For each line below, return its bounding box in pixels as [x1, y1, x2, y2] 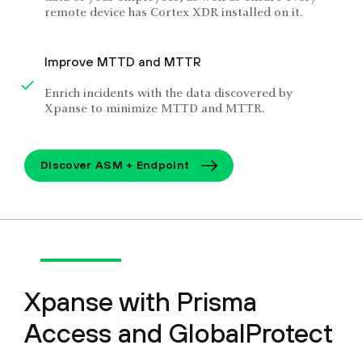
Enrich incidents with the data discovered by [44, 86, 293, 100]
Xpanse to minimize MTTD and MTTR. [44, 102, 264, 116]
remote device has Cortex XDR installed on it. [44, 6, 302, 19]
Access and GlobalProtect [24, 317, 333, 348]
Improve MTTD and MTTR [44, 53, 201, 69]
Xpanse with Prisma [24, 285, 257, 317]
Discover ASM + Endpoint [40, 158, 190, 172]
